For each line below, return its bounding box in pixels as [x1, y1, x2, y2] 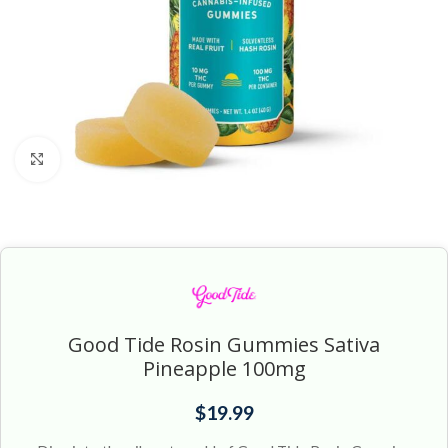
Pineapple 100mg [142, 355, 306, 382]
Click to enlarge [59, 151, 163, 168]
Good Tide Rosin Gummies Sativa [68, 331, 380, 358]
